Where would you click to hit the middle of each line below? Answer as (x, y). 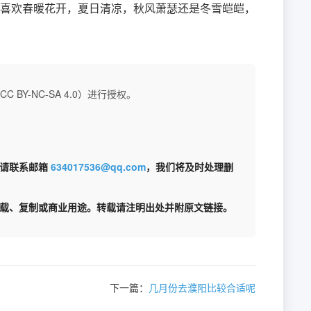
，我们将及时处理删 (190, 167)
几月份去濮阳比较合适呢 (202, 287)
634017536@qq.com (98, 167)
